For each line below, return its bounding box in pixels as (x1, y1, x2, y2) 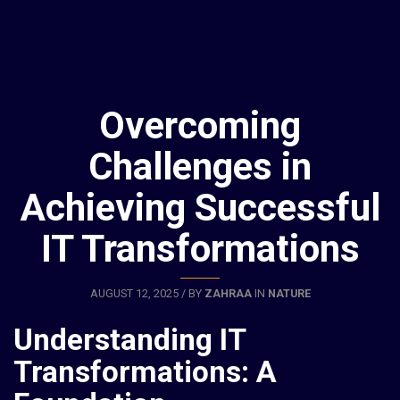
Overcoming (99, 103, 301, 147)
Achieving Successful (20, 185, 380, 229)
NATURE (267, 287, 311, 301)
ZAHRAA (204, 287, 252, 301)
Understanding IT (13, 321, 246, 357)
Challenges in (88, 144, 312, 188)
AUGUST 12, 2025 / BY (89, 287, 204, 301)
